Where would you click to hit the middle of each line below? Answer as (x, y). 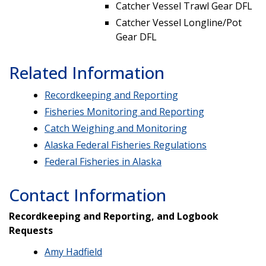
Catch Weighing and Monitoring (116, 128)
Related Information (87, 72)
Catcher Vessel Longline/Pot (179, 22)
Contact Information (88, 194)
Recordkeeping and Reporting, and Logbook (114, 216)
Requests (31, 230)
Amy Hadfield (73, 251)
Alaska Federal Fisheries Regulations (126, 145)
